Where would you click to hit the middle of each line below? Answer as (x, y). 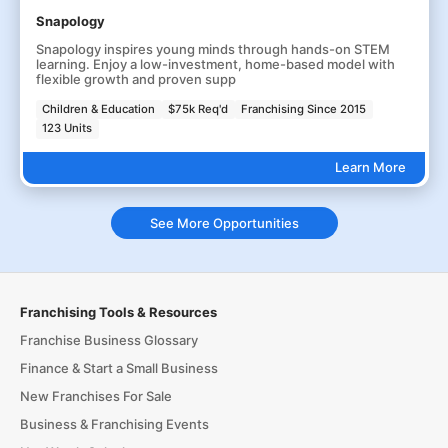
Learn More (370, 167)
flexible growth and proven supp (135, 78)
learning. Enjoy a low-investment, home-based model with (215, 63)
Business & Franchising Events (114, 424)
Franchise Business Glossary (108, 340)
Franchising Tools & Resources (118, 312)
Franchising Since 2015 (304, 108)
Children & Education (99, 108)
